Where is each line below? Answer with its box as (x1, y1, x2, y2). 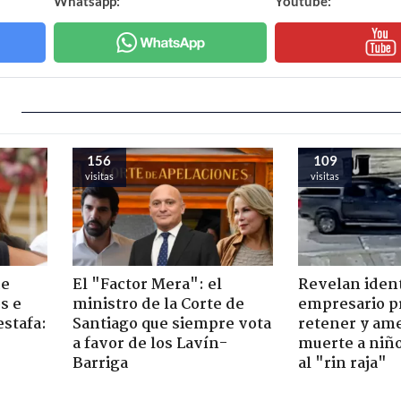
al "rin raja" (298, 351, 387, 376)
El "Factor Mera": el (72, 272, 222, 297)
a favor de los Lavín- (72, 331, 227, 356)
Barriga (72, 351, 128, 376)
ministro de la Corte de (72, 292, 244, 317)
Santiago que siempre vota (72, 311, 271, 337)
